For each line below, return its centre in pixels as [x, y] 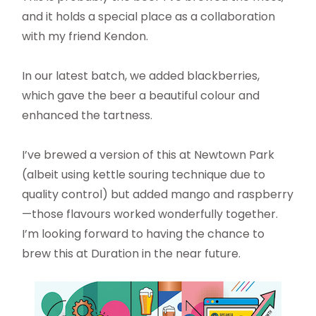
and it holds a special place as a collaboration [149, 17]
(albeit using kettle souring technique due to [144, 175]
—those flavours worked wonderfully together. [150, 214]
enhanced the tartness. [87, 116]
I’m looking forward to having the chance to [144, 234]
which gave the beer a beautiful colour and [141, 96]
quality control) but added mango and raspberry [158, 195]
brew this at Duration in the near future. [132, 254]
